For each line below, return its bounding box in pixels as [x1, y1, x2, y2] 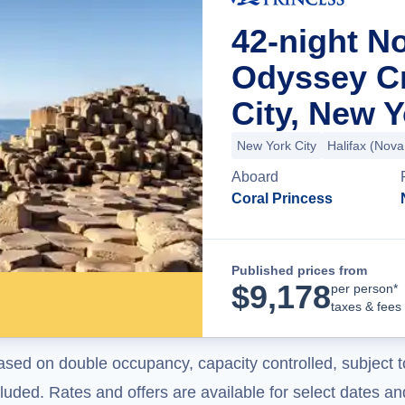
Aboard [231, 169, 278, 184]
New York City [237, 138, 316, 153]
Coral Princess [231, 191, 333, 206]
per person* [331, 281, 398, 296]
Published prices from [231, 263, 367, 278]
